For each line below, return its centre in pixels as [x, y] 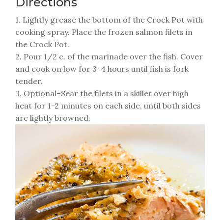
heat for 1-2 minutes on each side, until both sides [108, 105]
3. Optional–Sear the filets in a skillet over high [102, 93]
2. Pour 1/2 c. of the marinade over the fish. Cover [109, 56]
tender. [29, 81]
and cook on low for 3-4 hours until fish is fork [102, 69]
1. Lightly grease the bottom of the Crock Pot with [109, 19]
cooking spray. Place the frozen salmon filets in [104, 32]
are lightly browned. [53, 118]
